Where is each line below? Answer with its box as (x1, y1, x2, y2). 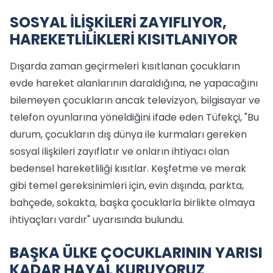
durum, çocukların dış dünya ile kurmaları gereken (10, 127, 247, 141)
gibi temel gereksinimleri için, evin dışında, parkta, (10, 179, 244, 193)
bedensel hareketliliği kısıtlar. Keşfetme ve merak (10, 161, 246, 175)
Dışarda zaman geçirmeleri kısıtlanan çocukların (10, 59, 240, 73)
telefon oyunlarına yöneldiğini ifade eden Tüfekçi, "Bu (10, 110, 259, 124)
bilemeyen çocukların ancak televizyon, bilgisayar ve (10, 93, 260, 107)
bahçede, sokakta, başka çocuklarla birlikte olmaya (10, 196, 255, 210)
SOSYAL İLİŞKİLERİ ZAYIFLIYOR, (10, 12, 227, 32)
